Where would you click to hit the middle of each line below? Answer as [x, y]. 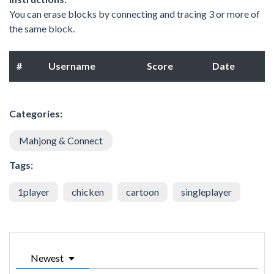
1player [34, 192]
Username [72, 66]
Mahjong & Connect [61, 141]
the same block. [42, 29]
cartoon [143, 192]
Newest [47, 258]
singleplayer [206, 192]
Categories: [36, 114]
